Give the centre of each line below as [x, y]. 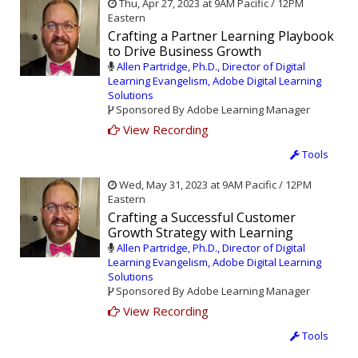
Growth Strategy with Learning [201, 233]
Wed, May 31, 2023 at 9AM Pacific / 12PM [214, 185]
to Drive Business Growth [185, 52]
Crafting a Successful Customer [202, 218]
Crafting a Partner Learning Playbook [221, 36]
